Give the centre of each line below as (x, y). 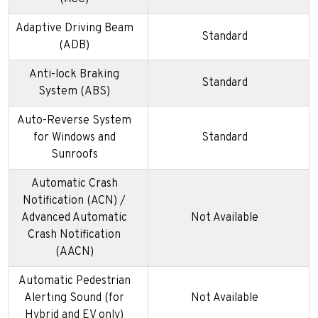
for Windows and (74, 138)
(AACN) (74, 252)
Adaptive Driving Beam (74, 29)
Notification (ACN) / (74, 201)
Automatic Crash (74, 184)
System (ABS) (74, 92)
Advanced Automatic (74, 218)
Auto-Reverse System (74, 121)
